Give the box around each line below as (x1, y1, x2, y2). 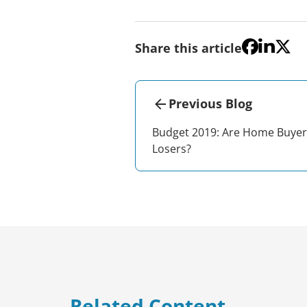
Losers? (152, 141, 191, 156)
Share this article (135, 40, 242, 56)
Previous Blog (169, 95, 252, 112)
